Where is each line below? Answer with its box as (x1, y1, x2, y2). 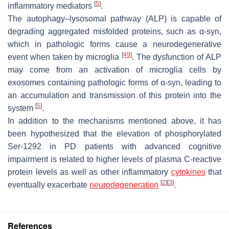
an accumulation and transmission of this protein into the (8, 90, 221, 100)
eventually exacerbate (8, 180, 89, 189)
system (8, 103, 35, 112)
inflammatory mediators (8, 1, 94, 10)
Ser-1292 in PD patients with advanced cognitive (8, 142, 221, 151)
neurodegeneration (89, 180, 158, 189)
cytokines (171, 167, 205, 176)
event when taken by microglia (8, 52, 122, 61)
